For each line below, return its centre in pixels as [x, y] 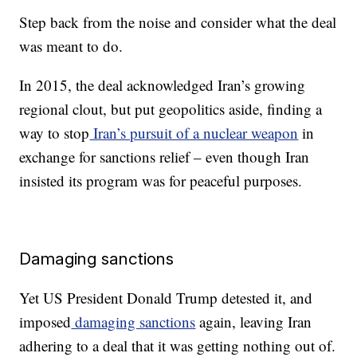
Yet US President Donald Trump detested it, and [166, 298]
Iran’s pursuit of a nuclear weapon [194, 133]
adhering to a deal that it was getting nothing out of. [178, 345]
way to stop [55, 133]
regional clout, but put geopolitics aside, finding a [171, 109]
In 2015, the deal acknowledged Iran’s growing [163, 85]
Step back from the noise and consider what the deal [178, 22]
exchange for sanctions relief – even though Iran [165, 157]
